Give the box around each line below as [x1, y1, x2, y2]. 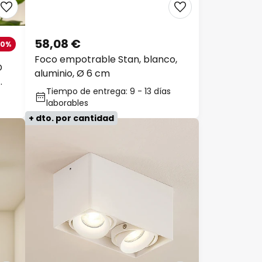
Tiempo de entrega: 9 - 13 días [46, 85, 171, 97]
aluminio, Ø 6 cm [35, 67, 110, 80]
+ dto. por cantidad [29, 112, 114, 124]
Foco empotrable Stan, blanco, [35, 53, 177, 66]
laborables [46, 97, 88, 109]
